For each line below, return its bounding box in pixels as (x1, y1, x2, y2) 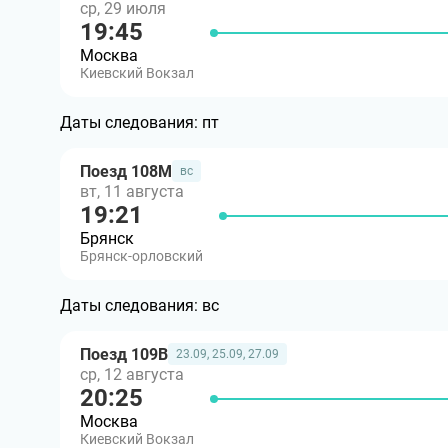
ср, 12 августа (80, 365, 184, 384)
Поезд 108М (80, 161, 172, 181)
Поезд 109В (80, 344, 168, 364)
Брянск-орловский (80, 248, 203, 264)
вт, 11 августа (80, 182, 184, 201)
